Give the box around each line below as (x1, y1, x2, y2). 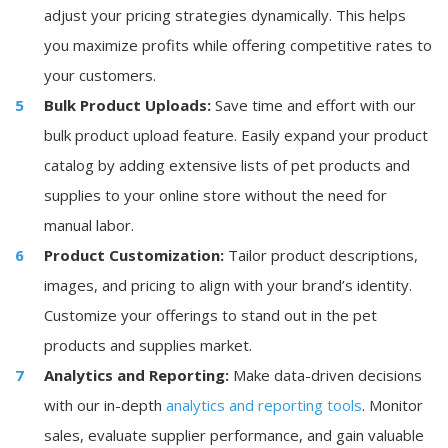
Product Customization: (44, 245, 228, 265)
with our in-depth (44, 395, 166, 415)
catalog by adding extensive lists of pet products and (44, 155, 410, 175)
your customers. (44, 65, 156, 85)
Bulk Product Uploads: (44, 95, 211, 115)
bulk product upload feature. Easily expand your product (44, 125, 428, 145)
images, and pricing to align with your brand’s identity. (44, 275, 412, 295)
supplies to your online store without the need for (44, 185, 387, 205)
